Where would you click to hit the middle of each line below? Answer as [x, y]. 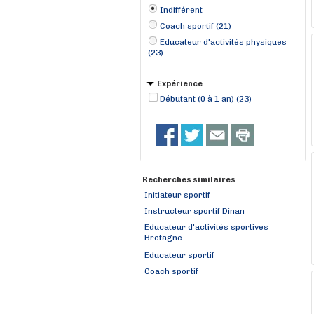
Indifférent [181, 10]
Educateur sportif [179, 255]
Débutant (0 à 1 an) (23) [206, 99]
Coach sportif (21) [196, 26]
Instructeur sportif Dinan [194, 211]
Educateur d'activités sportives [206, 227]
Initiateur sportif [177, 195]
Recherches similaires [189, 180]
